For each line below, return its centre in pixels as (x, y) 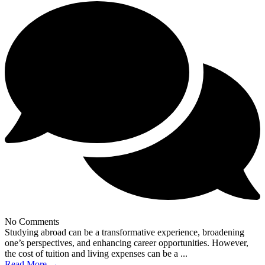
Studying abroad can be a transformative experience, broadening (125, 232)
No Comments (32, 221)
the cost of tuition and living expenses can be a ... (96, 253)
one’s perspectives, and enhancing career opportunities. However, (127, 243)
